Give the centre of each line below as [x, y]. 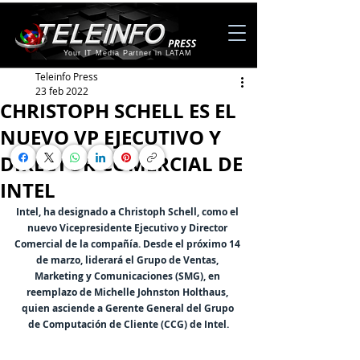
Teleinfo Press [67, 76]
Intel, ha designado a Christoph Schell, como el [129, 212]
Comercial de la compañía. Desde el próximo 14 [129, 244]
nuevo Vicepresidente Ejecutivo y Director [129, 228]
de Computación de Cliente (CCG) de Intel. [129, 324]
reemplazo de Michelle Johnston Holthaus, [129, 292]
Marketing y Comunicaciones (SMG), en [129, 276]
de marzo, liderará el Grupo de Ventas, [129, 260]
